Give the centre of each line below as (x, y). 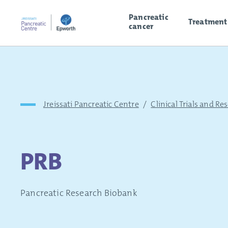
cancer (141, 26)
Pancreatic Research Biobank (79, 193)
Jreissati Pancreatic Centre (91, 104)
